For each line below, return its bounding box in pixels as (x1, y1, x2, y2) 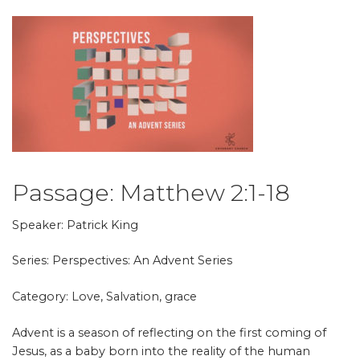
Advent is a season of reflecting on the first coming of (11, 325, 326, 340)
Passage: (11, 178, 120, 207)
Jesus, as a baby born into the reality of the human (11, 343, 310, 358)
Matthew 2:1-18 (119, 178, 290, 207)
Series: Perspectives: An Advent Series (11, 253, 232, 268)
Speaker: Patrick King (11, 217, 138, 232)
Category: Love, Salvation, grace (11, 289, 197, 305)
